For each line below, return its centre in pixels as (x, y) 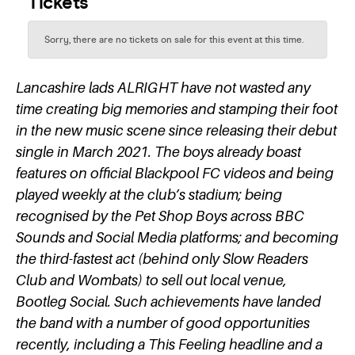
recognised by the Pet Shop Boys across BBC (160, 216)
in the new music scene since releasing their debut (176, 130)
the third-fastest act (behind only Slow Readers (162, 259)
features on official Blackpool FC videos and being (175, 173)
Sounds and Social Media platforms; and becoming (177, 237)
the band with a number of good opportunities (163, 323)
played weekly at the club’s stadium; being (149, 195)
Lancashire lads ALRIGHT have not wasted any (163, 88)
